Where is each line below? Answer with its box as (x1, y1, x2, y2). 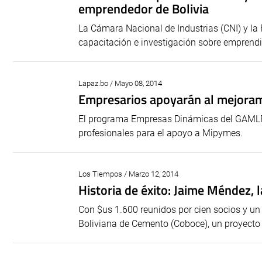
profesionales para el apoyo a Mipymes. (78, 127, 243, 139)
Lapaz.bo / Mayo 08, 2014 (78, 79, 162, 88)
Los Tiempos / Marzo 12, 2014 (78, 170, 178, 178)
